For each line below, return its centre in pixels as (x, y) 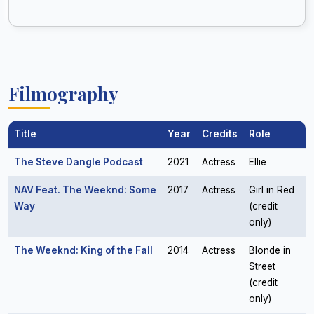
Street (262, 266)
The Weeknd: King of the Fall (83, 250)
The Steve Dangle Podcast (78, 162)
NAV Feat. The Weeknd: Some (85, 190)
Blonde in (270, 250)
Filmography (63, 93)
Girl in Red (272, 190)
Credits (220, 134)
